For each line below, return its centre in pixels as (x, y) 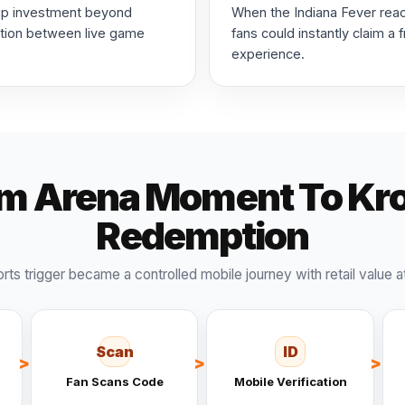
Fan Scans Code (114, 381)
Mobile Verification (290, 381)
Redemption (202, 235)
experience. (268, 53)
